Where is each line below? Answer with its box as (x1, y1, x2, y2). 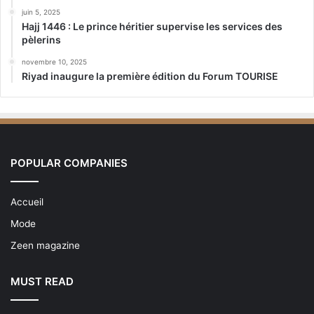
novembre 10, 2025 (22, 57, 87, 66)
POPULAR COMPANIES (11, 156, 128, 170)
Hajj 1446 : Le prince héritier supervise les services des (22, 20, 282, 32)
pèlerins (22, 33, 61, 46)
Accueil (11, 196, 43, 207)
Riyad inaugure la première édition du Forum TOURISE (22, 69, 278, 82)
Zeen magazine (11, 239, 80, 251)
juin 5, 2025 (22, 7, 60, 16)
